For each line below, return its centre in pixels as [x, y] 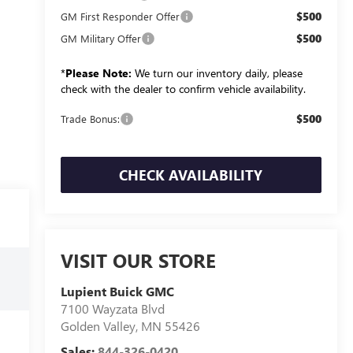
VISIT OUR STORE [138, 260]
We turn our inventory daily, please [217, 72]
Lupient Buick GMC [117, 292]
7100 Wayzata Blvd [112, 309]
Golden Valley [98, 326]
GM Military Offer [100, 38]
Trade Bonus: [90, 118]
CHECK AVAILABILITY [191, 175]
